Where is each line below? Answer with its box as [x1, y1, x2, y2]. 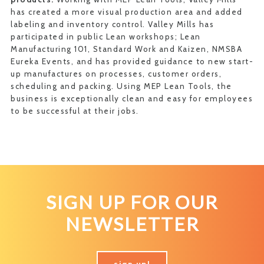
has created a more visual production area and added [11, 7, 243, 16]
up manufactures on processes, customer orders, [11, 69, 222, 78]
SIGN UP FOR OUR [46, 191, 218, 213]
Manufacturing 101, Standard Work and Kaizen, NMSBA [11, 44, 242, 54]
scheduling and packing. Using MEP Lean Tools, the [11, 81, 232, 91]
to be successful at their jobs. [11, 106, 139, 115]
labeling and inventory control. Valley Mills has [11, 19, 214, 29]
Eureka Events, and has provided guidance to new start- [11, 57, 253, 66]
